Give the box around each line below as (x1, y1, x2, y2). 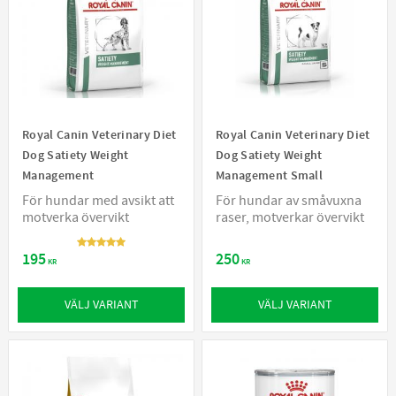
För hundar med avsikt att (22, 192, 174, 210)
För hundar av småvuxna (216, 192, 362, 210)
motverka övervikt (22, 209, 129, 227)
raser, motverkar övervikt (216, 209, 364, 227)
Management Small (216, 167, 324, 185)
